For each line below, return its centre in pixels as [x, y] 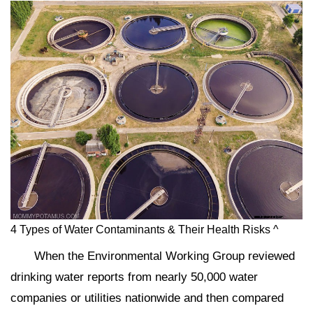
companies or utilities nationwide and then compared [147, 298]
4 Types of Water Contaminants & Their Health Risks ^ [145, 230]
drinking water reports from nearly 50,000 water [134, 277]
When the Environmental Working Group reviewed [165, 256]
